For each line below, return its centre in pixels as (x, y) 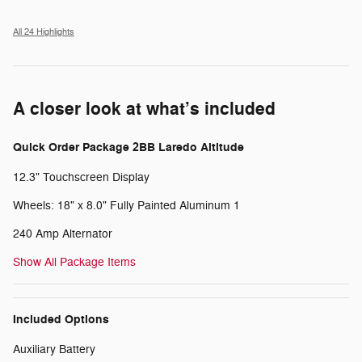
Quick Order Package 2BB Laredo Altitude (128, 148)
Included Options (61, 320)
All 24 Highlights (44, 32)
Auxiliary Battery (54, 350)
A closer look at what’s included (144, 109)
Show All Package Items (74, 263)
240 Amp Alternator (63, 234)
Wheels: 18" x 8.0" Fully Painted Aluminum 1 (126, 206)
